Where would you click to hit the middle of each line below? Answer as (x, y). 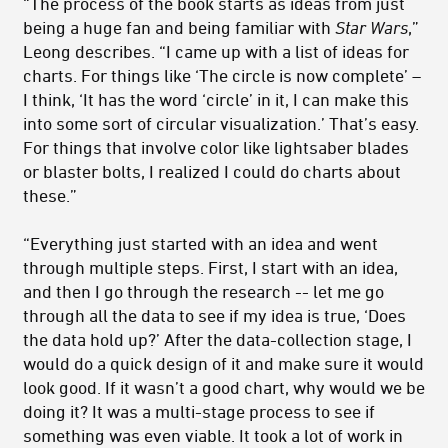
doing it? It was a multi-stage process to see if (199, 411)
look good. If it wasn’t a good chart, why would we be (224, 387)
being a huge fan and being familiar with (179, 27)
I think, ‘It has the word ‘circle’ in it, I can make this (216, 99)
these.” (50, 195)
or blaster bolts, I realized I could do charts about (212, 171)
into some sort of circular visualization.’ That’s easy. (221, 123)
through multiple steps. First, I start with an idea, (210, 267)
